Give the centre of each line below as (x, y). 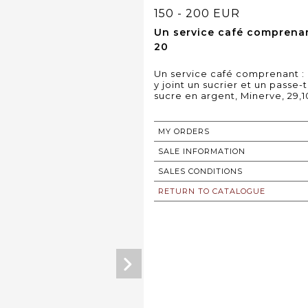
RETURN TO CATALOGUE (212, 191)
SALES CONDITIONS (200, 171)
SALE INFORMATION (202, 151)
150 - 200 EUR (197, 13)
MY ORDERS (184, 131)
